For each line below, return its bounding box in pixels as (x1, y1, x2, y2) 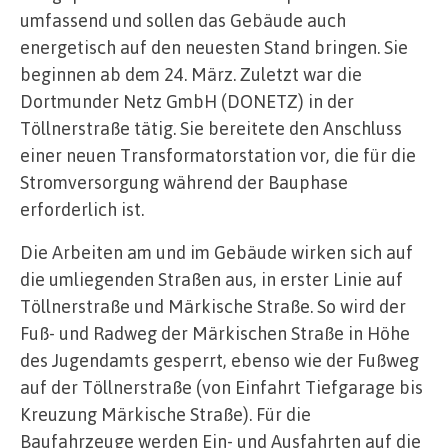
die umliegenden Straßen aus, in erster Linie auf (20, 268, 403, 291)
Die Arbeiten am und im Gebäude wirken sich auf (20, 241, 413, 264)
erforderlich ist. (20, 198, 144, 221)
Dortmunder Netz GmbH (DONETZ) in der (20, 90, 354, 113)
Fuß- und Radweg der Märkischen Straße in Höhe (20, 322, 410, 345)
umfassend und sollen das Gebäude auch (20, 9, 346, 32)
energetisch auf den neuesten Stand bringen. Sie (20, 36, 408, 59)
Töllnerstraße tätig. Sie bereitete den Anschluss (20, 117, 402, 140)
